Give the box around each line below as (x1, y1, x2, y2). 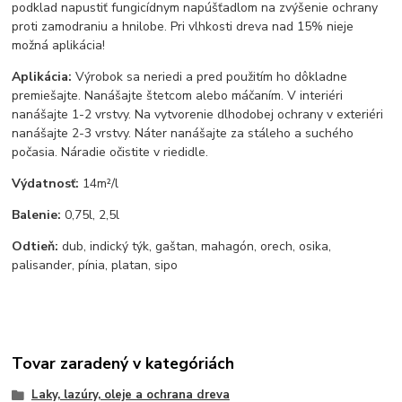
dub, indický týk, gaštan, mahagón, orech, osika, (62, 238, 332, 256)
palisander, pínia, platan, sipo (12, 257, 179, 275)
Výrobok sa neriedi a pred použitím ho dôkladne (72, 68, 348, 86)
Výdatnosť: (12, 175, 83, 193)
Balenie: (12, 206, 66, 224)
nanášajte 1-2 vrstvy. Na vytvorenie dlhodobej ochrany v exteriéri (12, 106, 384, 124)
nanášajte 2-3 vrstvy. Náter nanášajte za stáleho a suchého (12, 125, 354, 143)
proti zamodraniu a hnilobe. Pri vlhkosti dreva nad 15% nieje (12, 18, 354, 36)
